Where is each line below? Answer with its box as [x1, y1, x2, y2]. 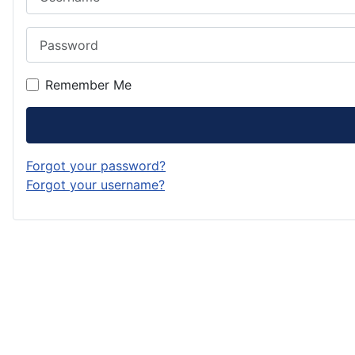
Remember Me [45, 77, 132, 94]
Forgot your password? [26, 157, 166, 174]
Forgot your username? [26, 176, 165, 193]
